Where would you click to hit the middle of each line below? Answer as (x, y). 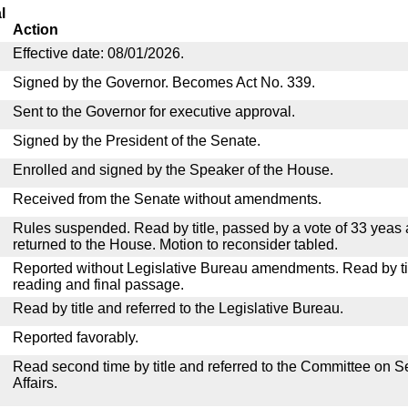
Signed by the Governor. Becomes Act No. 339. (164, 82)
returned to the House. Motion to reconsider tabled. (175, 245)
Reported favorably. (76, 337)
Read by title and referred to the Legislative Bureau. (178, 308)
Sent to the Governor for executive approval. (154, 112)
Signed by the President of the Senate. (137, 141)
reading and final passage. (98, 285)
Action (36, 30)
